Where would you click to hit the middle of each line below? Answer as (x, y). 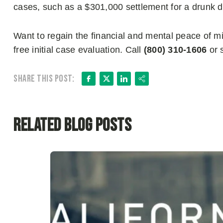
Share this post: (44, 78)
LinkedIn (150, 79)
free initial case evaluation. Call (79, 50)
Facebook (119, 79)
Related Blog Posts (72, 125)
